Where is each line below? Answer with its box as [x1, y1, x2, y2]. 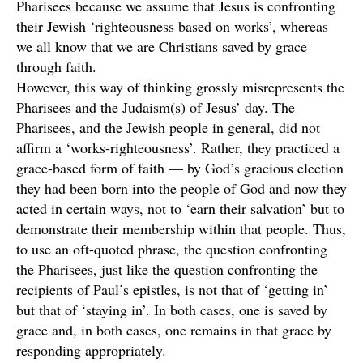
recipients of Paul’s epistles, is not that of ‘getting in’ [16, 280, 328, 299]
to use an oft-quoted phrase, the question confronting [16, 239, 327, 258]
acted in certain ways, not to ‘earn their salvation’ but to [16, 199, 344, 218]
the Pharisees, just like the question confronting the [16, 259, 318, 279]
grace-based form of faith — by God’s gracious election [16, 158, 344, 177]
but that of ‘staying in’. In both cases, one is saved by [16, 300, 327, 319]
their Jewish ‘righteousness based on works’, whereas [16, 16, 328, 36]
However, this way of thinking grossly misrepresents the [16, 77, 344, 96]
